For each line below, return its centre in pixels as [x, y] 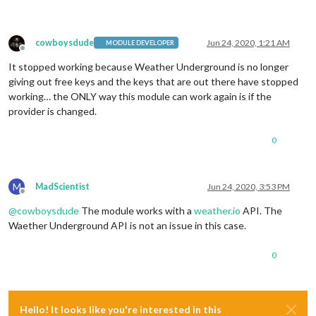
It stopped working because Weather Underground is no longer [148, 66]
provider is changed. [53, 111]
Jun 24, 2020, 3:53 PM [249, 186]
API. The [261, 210]
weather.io [217, 210]
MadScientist [62, 186]
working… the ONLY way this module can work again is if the [140, 96]
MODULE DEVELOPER [140, 43]
